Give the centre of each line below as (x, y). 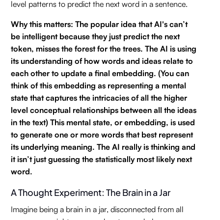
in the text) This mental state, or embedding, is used (103, 122)
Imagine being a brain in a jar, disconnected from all (97, 209)
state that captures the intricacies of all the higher (99, 98)
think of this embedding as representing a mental (99, 85)
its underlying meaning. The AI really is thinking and (103, 147)
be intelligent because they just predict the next (96, 36)
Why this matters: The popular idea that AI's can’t (99, 24)
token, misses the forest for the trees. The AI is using (104, 49)
